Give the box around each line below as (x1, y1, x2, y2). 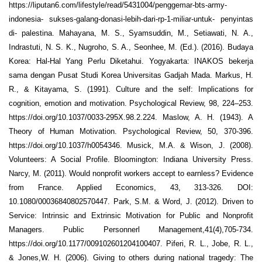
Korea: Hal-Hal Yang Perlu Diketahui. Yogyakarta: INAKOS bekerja (9, 57, 253, 66)
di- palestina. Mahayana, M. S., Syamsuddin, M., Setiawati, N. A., (9, 29, 253, 38)
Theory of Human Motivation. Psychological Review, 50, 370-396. (9, 127, 253, 136)
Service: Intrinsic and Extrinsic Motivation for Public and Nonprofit (9, 211, 253, 220)
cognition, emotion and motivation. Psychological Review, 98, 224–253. (9, 99, 253, 108)
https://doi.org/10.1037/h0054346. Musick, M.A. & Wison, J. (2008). (9, 141, 253, 150)
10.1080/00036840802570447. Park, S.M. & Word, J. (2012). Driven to (9, 197, 253, 206)
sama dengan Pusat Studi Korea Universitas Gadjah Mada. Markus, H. (9, 71, 253, 80)
